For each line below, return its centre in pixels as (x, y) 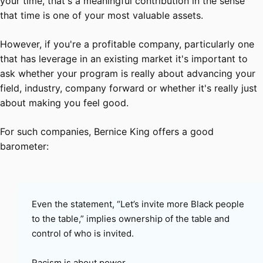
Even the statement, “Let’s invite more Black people (138, 204)
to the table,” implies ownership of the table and (131, 218)
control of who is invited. (83, 233)
